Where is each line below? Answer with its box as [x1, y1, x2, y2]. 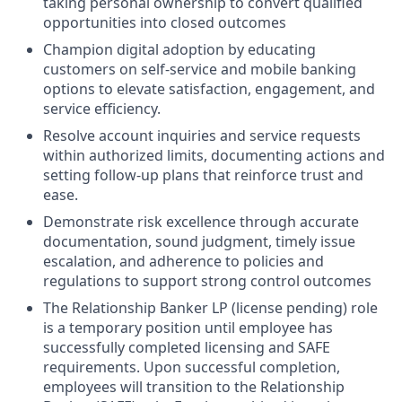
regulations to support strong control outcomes [43, 271, 371, 291]
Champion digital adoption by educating [43, 39, 316, 59]
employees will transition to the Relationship [43, 377, 345, 397]
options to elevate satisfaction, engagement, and [43, 79, 375, 99]
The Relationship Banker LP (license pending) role [43, 298, 378, 318]
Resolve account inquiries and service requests [43, 126, 361, 145]
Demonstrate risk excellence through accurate [43, 212, 359, 232]
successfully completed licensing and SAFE [43, 337, 330, 357]
